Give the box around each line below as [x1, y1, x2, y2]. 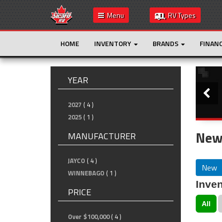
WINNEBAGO [68, 168, 105, 178]
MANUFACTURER [68, 129, 136, 143]
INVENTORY [94, 38, 133, 49]
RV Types [165, 10, 196, 20]
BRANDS [153, 38, 180, 49]
